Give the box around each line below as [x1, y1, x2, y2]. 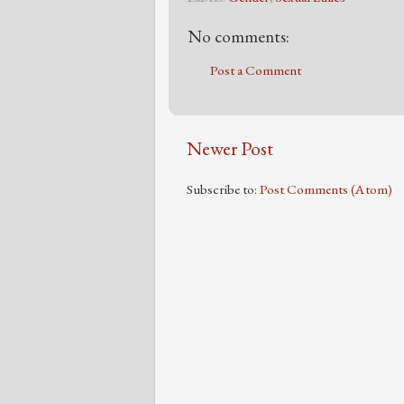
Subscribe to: [187, 180, 260, 199]
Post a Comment [210, 61, 301, 80]
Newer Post [187, 134, 273, 161]
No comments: [188, 25, 289, 49]
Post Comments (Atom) [260, 180, 392, 199]
